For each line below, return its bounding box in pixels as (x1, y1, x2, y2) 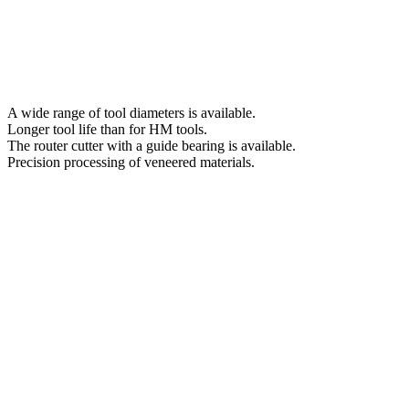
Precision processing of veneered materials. (7, 153, 255, 170)
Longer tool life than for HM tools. (7, 121, 207, 137)
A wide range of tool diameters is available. (7, 104, 256, 121)
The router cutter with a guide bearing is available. (7, 137, 296, 153)
